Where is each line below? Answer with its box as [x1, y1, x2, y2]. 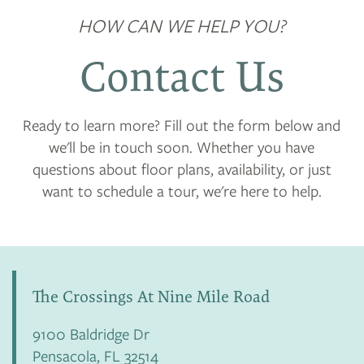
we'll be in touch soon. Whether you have [49, 136, 315, 157]
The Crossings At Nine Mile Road [32, 286, 270, 306]
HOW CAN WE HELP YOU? [78, 12, 286, 37]
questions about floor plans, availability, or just [32, 158, 331, 179]
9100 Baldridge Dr [32, 323, 149, 344]
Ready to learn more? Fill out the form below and [23, 114, 341, 135]
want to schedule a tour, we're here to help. [41, 180, 322, 201]
